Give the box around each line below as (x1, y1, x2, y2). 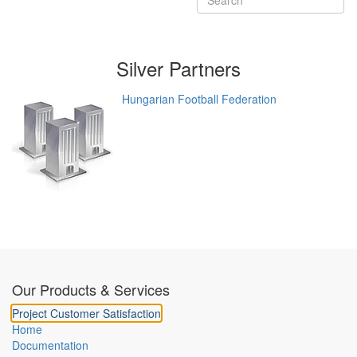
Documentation (12, 337, 88, 353)
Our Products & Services (12, 279, 170, 300)
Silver (116, 54, 163, 82)
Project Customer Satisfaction (12, 305, 161, 321)
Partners (163, 54, 241, 82)
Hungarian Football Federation (122, 91, 277, 107)
